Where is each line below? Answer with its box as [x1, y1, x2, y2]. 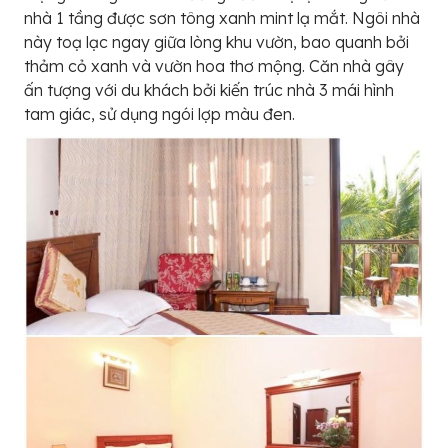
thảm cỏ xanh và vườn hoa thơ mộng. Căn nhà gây [24, 55, 404, 76]
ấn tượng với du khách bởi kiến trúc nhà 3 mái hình [24, 79, 394, 100]
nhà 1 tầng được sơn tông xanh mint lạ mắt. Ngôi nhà [24, 7, 420, 28]
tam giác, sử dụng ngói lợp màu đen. [24, 103, 295, 124]
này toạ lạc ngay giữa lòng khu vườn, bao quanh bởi [24, 31, 409, 52]
